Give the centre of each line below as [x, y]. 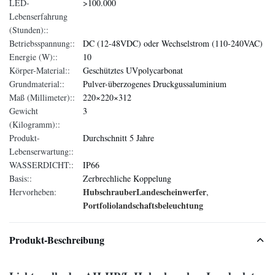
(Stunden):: [29, 30]
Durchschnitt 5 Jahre [118, 138]
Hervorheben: [33, 192]
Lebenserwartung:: [41, 151]
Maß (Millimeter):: [42, 97]
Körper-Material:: [40, 70]
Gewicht [24, 111]
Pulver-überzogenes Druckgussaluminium [155, 84]
